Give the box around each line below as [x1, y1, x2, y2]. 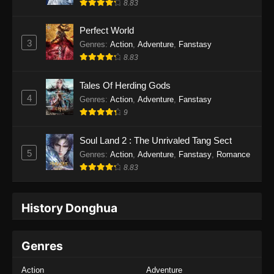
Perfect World [80, 25, 134, 36]
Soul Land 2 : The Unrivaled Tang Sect [80, 135, 232, 146]
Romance [217, 150, 250, 160]
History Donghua [21, 200, 117, 215]
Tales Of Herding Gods [80, 80, 171, 91]
